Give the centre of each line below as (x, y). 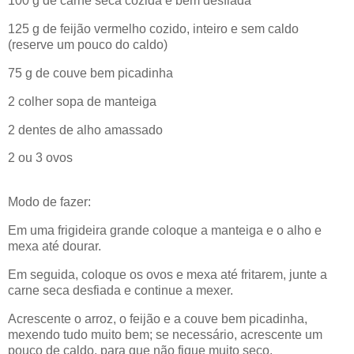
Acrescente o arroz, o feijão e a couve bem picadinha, (158, 318)
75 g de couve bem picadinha (90, 73)
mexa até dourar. (55, 247)
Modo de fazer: (49, 202)
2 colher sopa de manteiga (82, 101)
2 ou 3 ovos (40, 158)
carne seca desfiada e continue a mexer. (121, 290)
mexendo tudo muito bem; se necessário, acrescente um (165, 334)
